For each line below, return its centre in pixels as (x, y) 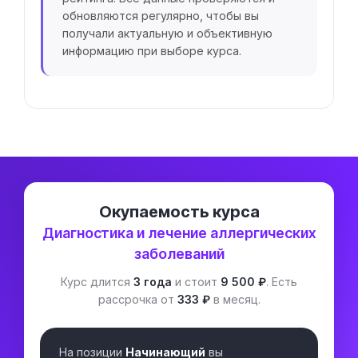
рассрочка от (137, 299)
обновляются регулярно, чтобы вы (161, 16)
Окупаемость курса (179, 212)
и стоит (196, 282)
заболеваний (179, 254)
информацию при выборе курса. (152, 51)
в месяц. (235, 299)
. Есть (282, 282)
